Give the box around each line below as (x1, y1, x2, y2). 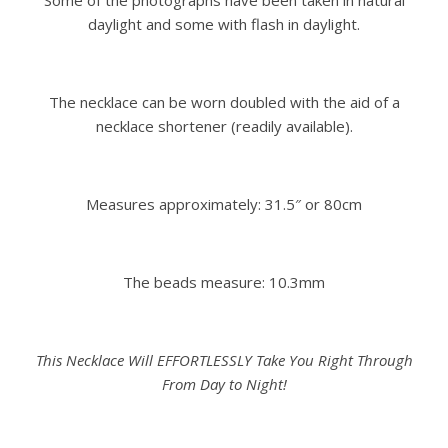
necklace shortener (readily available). (95, 116, 353, 137)
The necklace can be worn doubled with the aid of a (48, 92, 400, 113)
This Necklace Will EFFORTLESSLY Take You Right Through (35, 350, 413, 371)
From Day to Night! (161, 374, 287, 395)
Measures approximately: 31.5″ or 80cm (86, 194, 362, 215)
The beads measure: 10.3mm (123, 272, 325, 293)
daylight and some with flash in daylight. (88, 14, 360, 35)
